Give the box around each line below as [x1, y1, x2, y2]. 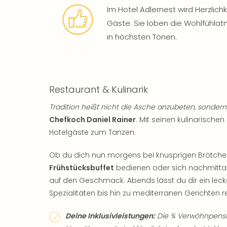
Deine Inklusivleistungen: [65, 210, 155, 221]
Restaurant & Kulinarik [49, 83, 148, 96]
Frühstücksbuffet [49, 162, 114, 173]
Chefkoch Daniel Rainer [49, 114, 136, 125]
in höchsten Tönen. [107, 31, 177, 42]
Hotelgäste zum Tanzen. [49, 127, 136, 137]
